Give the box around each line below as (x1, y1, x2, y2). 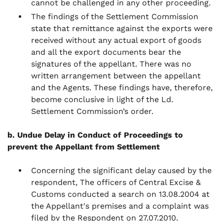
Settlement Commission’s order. (31, 107, 153, 116)
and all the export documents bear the (31, 47, 181, 57)
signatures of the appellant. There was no (31, 59, 191, 69)
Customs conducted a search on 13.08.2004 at (31, 189, 210, 199)
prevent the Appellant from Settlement (7, 142, 160, 151)
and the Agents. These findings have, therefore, (31, 83, 213, 92)
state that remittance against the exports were (31, 24, 213, 33)
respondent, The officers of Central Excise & (31, 178, 201, 187)
